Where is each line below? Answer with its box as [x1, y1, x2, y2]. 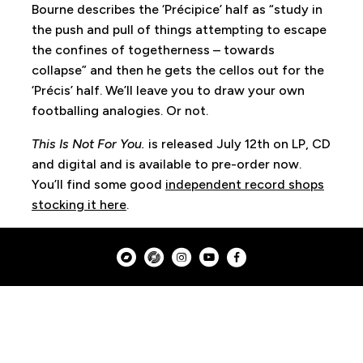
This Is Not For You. [31, 136, 145, 152]
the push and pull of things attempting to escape [31, 22, 327, 37]
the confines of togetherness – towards [31, 42, 275, 58]
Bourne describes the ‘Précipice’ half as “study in [31, 2, 322, 17]
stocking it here [31, 197, 126, 212]
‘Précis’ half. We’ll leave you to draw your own [31, 83, 305, 98]
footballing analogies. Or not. [31, 103, 208, 118]
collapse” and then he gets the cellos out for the [31, 62, 324, 78]
